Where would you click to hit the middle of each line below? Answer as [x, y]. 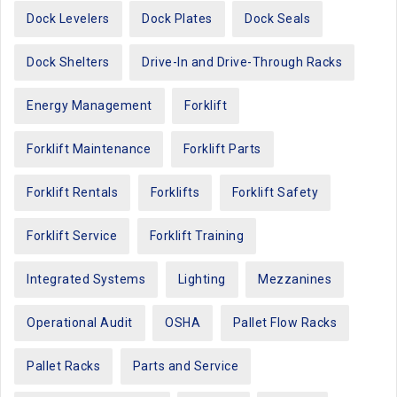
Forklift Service [72, 235]
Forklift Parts [222, 148]
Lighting [202, 279]
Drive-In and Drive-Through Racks [242, 62]
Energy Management [90, 105]
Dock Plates [177, 18]
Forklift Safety [275, 192]
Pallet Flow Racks [284, 322]
